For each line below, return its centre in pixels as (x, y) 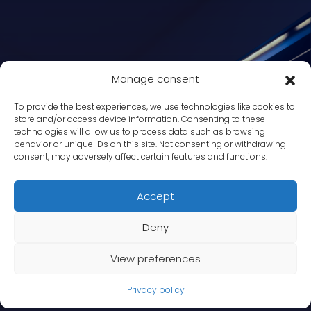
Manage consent (155, 79)
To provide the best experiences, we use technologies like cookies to (154, 107)
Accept (155, 196)
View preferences (155, 258)
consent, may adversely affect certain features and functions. (141, 157)
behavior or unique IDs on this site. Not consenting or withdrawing (150, 144)
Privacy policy (155, 290)
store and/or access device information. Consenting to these (140, 119)
